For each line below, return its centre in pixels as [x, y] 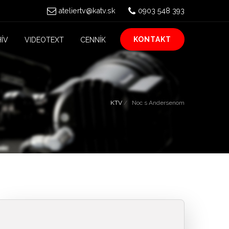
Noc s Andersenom [158, 102]
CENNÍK [93, 40]
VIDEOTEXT [44, 40]
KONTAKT [152, 39]
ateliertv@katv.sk [87, 11]
